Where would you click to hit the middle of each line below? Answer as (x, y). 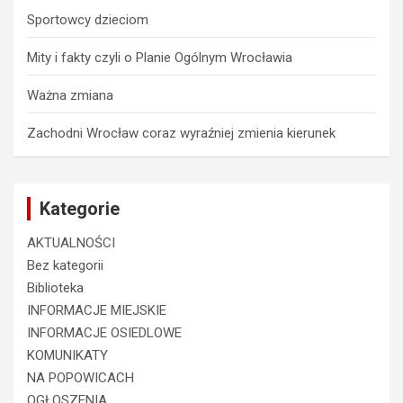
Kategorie (80, 209)
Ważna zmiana (70, 96)
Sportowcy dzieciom (88, 20)
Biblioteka (55, 288)
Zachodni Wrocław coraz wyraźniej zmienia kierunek (181, 134)
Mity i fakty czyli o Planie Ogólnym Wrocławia (160, 58)
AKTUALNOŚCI (71, 243)
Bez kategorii (65, 266)
